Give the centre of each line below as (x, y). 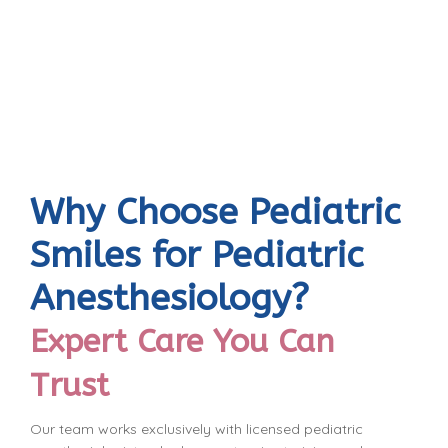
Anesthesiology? (169, 297)
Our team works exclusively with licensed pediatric (196, 428)
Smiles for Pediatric (196, 254)
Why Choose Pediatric (215, 211)
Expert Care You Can (182, 341)
